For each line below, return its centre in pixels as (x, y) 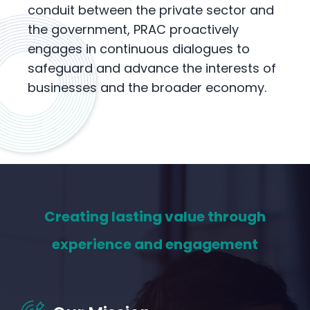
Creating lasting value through (155, 217)
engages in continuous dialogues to (139, 49)
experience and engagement (155, 245)
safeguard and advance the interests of (152, 69)
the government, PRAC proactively (133, 30)
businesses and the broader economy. (147, 88)
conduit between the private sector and (151, 10)
